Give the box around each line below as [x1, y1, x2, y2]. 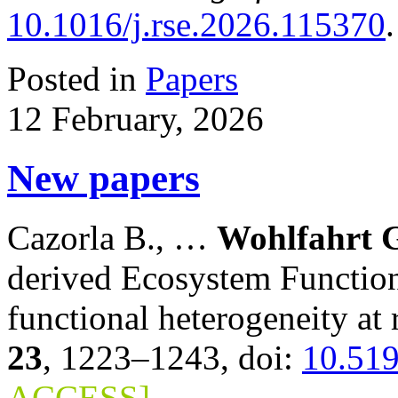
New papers [7, 157, 200, 200]
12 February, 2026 [7, 99, 264, 139]
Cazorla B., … [7, 219, 217, 258]
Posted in [7, 60, 146, 99]
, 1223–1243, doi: [43, 338, 302, 378]
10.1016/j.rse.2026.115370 [7, 5, 386, 44]
